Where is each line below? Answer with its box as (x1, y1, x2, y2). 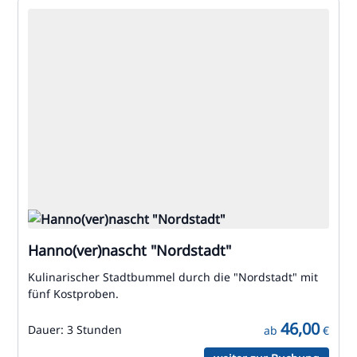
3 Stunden (67, 322, 122, 337)
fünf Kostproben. (28, 286, 119, 301)
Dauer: (28, 322, 67, 337)
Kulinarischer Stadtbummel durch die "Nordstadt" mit (28, 269, 318, 284)
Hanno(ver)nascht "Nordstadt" (28, 241, 231, 260)
